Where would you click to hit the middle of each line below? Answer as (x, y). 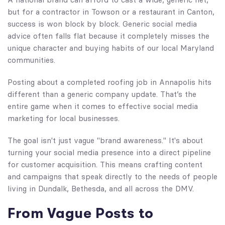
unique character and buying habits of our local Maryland (111, 48)
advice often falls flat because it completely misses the (108, 36)
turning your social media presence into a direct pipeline (109, 152)
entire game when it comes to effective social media (103, 106)
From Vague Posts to (81, 213)
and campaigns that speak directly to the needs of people (113, 176)
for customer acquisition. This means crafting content (105, 164)
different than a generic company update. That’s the (102, 94)
